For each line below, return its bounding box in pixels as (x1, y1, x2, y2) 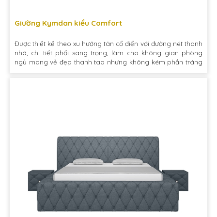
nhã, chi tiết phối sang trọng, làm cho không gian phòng (15, 49, 202, 57)
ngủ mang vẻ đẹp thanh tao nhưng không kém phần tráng (15, 58, 202, 66)
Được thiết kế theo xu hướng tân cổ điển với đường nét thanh (15, 40, 202, 47)
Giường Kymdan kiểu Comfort (15, 18, 122, 28)
